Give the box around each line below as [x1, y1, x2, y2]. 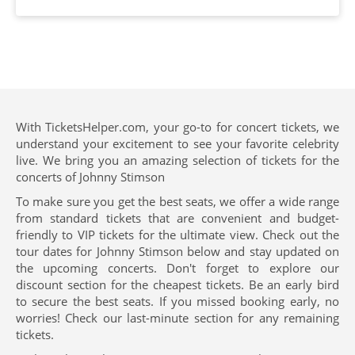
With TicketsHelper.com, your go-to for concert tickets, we [16, 119, 339, 135]
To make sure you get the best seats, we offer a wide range [16, 193, 339, 209]
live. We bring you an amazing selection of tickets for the [16, 152, 339, 168]
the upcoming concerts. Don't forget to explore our [16, 260, 339, 276]
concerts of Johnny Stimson [16, 169, 165, 185]
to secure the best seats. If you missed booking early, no [16, 293, 339, 309]
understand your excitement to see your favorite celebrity [16, 136, 339, 151]
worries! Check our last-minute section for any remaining [16, 310, 339, 326]
